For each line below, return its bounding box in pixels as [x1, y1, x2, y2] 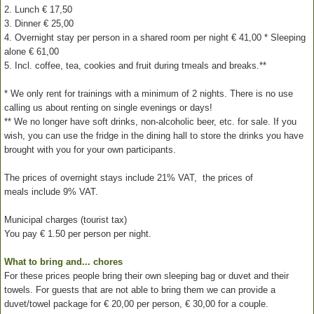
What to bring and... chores [4, 256, 123, 267]
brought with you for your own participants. [4, 144, 176, 155]
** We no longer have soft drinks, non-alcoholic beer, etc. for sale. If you [4, 116, 296, 127]
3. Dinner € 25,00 [4, 18, 74, 29]
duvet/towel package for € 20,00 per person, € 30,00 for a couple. [4, 298, 268, 309]
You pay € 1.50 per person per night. [4, 228, 151, 239]
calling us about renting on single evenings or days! [4, 102, 212, 113]
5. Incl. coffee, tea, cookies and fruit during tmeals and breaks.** [4, 60, 266, 71]
